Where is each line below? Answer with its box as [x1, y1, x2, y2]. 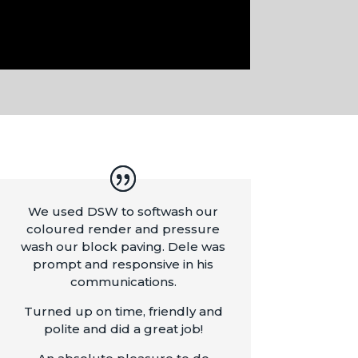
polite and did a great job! [43, 321, 203, 337]
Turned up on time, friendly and [23, 304, 223, 320]
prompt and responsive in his [33, 257, 214, 272]
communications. [70, 274, 177, 290]
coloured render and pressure [26, 221, 221, 237]
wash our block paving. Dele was [21, 239, 226, 255]
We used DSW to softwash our [28, 204, 219, 220]
